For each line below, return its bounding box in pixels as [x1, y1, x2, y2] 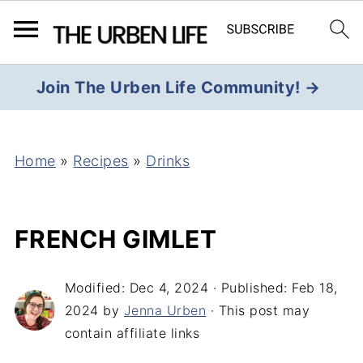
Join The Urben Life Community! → [36, 78, 321, 97]
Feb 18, [292, 280, 338, 296]
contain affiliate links [64, 325, 200, 341]
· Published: [208, 280, 293, 296]
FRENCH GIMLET [14, 224, 217, 254]
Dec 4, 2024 [129, 280, 209, 296]
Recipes [73, 152, 129, 169]
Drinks [146, 152, 190, 169]
